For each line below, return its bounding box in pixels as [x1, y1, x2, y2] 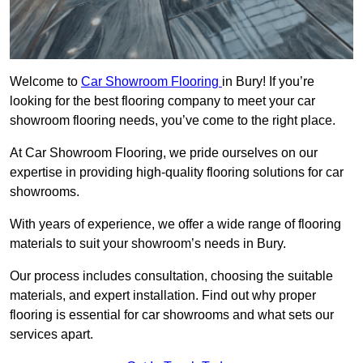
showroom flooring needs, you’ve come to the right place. [10, 113, 335, 128]
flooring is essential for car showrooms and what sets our [10, 308, 334, 322]
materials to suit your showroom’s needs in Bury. [10, 237, 286, 251]
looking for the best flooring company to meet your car [10, 94, 315, 109]
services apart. [10, 327, 93, 342]
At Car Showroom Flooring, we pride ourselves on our [10, 146, 318, 160]
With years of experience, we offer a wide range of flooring [10, 217, 341, 232]
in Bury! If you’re [222, 75, 314, 89]
